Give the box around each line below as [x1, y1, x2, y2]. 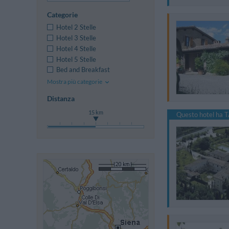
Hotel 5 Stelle [56, 55, 97, 63]
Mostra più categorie [47, 78, 103, 86]
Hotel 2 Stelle [56, 23, 97, 32]
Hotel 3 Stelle [56, 33, 97, 42]
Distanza [47, 94, 75, 103]
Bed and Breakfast [56, 65, 110, 74]
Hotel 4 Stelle [56, 44, 97, 53]
